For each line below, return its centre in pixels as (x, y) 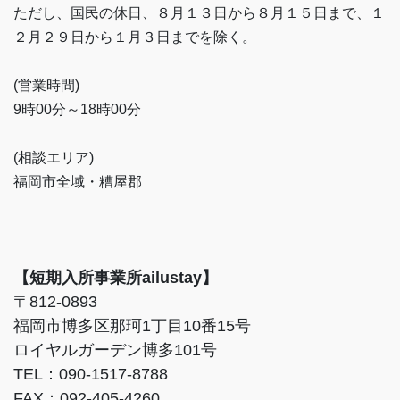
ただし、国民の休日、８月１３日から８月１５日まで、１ (199, 13)
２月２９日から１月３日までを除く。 (135, 37)
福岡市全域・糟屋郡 (78, 182)
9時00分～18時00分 (77, 110)
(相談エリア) (54, 158)
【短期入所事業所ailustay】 (116, 278)
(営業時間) (46, 86)
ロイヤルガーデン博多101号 (115, 350)
